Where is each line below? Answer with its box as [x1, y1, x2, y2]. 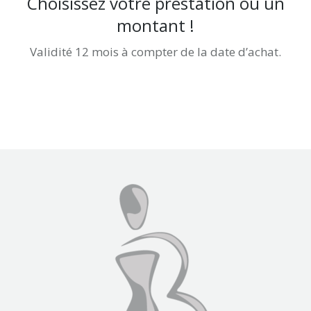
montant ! [117, 14, 194, 37]
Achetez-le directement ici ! [98, 69, 221, 82]
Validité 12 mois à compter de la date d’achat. [30, 44, 281, 60]
